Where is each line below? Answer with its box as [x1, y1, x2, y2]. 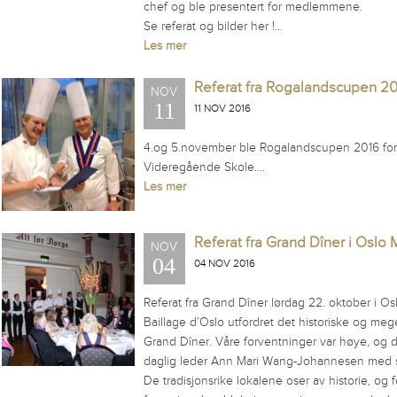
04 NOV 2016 [193, 257, 255, 269]
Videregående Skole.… [143, 160, 265, 175]
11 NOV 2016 [193, 102, 251, 114]
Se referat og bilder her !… [143, 19, 283, 34]
